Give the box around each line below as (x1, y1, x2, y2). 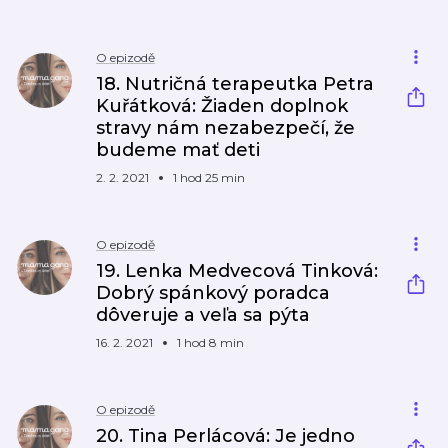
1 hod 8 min (177, 335, 244, 350)
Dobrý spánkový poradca (96, 282, 330, 304)
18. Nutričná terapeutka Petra (96, 73, 374, 95)
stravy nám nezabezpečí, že (96, 117, 355, 139)
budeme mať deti (96, 139, 260, 161)
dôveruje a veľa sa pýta (96, 304, 310, 326)
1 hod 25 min (173, 170, 245, 185)
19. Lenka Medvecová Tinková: (96, 260, 378, 282)
